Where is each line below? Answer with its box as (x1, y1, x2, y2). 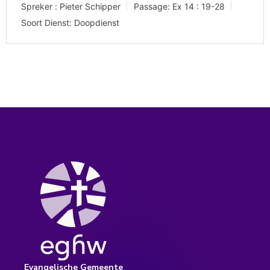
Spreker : (21, 1, 57, 12)
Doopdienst (74, 17, 119, 28)
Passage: (134, 1, 170, 12)
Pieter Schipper (60, 1, 121, 12)
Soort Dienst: (21, 17, 72, 28)
